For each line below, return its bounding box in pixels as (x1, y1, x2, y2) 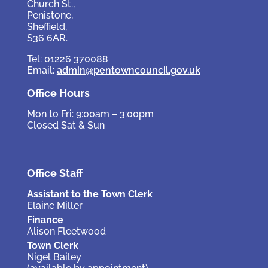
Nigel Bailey (26, 251, 81, 263)
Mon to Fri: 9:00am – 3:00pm (26, 108, 154, 120)
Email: (26, 65, 57, 77)
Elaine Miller (26, 199, 83, 211)
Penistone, (26, 10, 73, 22)
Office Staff (26, 166, 83, 179)
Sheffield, (26, 21, 67, 33)
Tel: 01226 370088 (26, 53, 108, 65)
